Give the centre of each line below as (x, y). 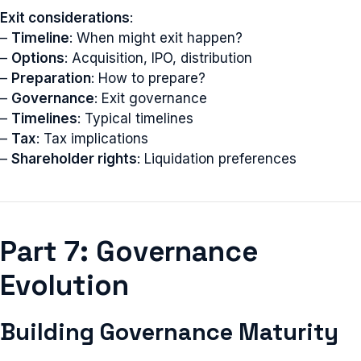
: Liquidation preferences (217, 159)
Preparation (51, 78)
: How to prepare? (148, 78)
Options (38, 58)
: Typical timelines (135, 118)
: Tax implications (92, 139)
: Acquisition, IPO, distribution (158, 58)
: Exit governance (151, 98)
